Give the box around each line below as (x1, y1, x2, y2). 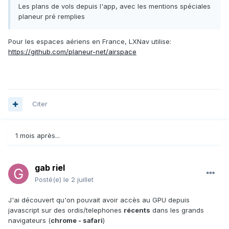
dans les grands (150, 206, 204, 215)
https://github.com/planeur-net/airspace (8, 48, 136, 56)
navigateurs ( (8, 216, 51, 225)
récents (124, 206, 150, 215)
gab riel (35, 163, 65, 173)
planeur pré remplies (18, 12, 85, 21)
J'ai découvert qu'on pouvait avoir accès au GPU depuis (8, 196, 190, 204)
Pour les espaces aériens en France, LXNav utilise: (8, 37, 171, 46)
